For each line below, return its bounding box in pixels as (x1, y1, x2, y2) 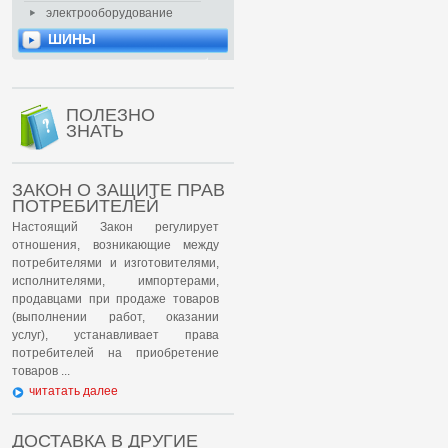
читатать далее (29, 384, 118, 398)
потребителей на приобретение (12, 346, 219, 360)
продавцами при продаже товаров (12, 292, 219, 306)
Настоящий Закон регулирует (12, 220, 219, 234)
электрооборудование (46, 6, 173, 20)
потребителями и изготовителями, (12, 256, 219, 270)
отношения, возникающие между (12, 238, 219, 252)
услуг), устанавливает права (12, 328, 219, 342)
